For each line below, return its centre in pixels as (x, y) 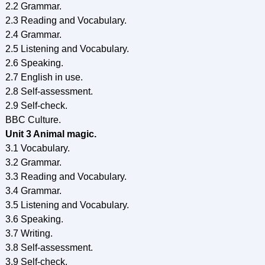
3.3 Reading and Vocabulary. (66, 177)
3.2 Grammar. (33, 162)
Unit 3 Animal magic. (51, 134)
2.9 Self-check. (36, 106)
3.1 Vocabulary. (37, 148)
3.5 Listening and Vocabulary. (67, 205)
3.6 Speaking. (34, 219)
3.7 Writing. (29, 233)
